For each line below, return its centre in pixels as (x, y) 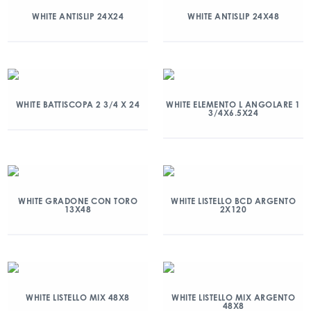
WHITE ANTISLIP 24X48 (233, 16)
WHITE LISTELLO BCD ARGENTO (233, 201)
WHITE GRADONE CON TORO (78, 201)
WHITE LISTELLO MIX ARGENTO (233, 297)
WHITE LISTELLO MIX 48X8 (78, 297)
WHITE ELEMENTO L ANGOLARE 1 (233, 104)
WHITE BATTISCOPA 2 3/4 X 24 (78, 104)
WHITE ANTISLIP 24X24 (78, 16)
